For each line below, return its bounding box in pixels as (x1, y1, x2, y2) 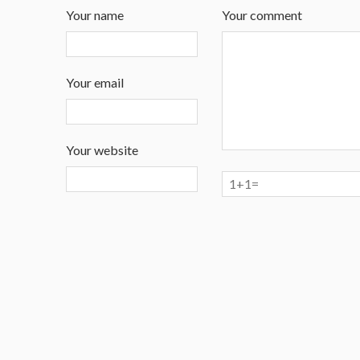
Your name (66, 7, 124, 23)
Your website (66, 142, 138, 158)
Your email (66, 75, 124, 91)
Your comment (222, 7, 303, 23)
